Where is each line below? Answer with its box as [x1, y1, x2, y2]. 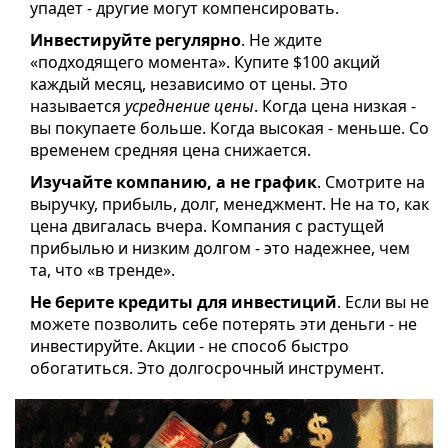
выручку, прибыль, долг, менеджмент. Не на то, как [30, 193, 429, 216]
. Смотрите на [317, 171, 425, 194]
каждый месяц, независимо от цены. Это [30, 73, 348, 96]
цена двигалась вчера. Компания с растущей [30, 215, 384, 238]
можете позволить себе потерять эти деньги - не [30, 313, 417, 336]
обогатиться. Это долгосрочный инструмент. [30, 357, 384, 380]
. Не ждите [241, 29, 322, 52]
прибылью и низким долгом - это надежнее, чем [30, 237, 410, 260]
